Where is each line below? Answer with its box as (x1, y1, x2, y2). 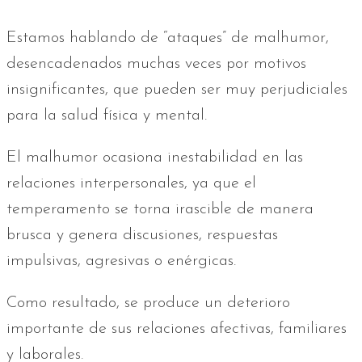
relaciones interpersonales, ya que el (6, 175, 256, 192)
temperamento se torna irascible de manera (6, 200, 314, 217)
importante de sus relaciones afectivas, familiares (6, 320, 347, 337)
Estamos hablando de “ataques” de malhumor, (6, 29, 329, 46)
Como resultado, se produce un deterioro (6, 294, 290, 311)
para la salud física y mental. (6, 107, 207, 124)
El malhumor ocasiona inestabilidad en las (6, 149, 303, 166)
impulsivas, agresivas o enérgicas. (6, 252, 236, 269)
